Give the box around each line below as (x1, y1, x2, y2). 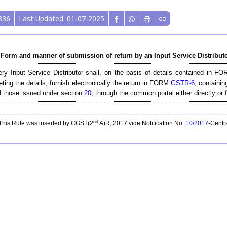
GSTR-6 (171, 79, 195, 87)
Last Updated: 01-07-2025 (19, 14, 104, 24)
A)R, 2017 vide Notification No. (98, 120, 185, 127)
